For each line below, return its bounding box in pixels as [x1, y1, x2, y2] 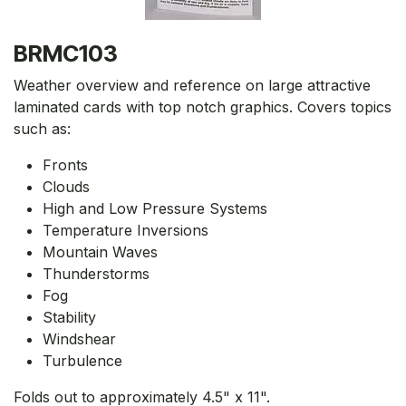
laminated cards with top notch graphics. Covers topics [14, 97, 391, 116]
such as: [14, 119, 71, 138]
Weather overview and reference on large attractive [14, 75, 371, 94]
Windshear [43, 329, 116, 348]
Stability [43, 307, 96, 326]
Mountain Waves [43, 242, 158, 261]
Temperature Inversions [43, 220, 208, 239]
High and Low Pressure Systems [43, 198, 267, 217]
